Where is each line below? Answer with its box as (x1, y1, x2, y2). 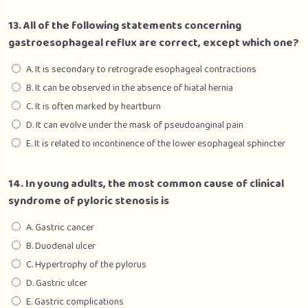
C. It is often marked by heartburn (26, 99, 161, 114)
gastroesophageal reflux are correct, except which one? (8, 34, 299, 52)
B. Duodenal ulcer (26, 239, 96, 254)
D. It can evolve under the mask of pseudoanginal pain (26, 118, 243, 133)
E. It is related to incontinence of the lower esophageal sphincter (26, 136, 285, 151)
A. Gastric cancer (26, 220, 94, 235)
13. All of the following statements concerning (8, 17, 241, 34)
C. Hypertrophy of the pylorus (26, 257, 146, 272)
